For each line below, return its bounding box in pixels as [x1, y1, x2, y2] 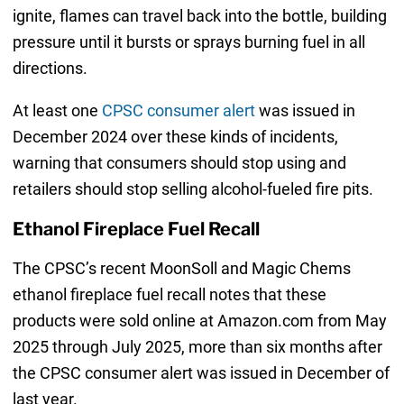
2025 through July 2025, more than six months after [12, 337, 382, 357]
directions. [12, 58, 87, 78]
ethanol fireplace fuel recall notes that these [12, 285, 326, 305]
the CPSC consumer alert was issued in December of [12, 363, 390, 383]
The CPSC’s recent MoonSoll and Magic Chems [12, 259, 351, 279]
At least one [12, 100, 102, 120]
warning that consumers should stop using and [12, 152, 346, 172]
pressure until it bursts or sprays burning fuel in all [12, 32, 365, 51]
